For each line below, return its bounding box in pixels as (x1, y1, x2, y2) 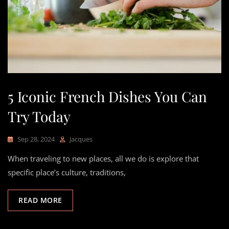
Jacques (70, 134, 93, 144)
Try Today (8, 106, 71, 126)
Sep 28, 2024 (17, 134, 55, 144)
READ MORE (18, 195, 62, 205)
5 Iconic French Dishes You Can (8, 86, 207, 106)
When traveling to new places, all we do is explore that (8, 153, 199, 164)
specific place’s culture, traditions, (8, 167, 126, 177)
